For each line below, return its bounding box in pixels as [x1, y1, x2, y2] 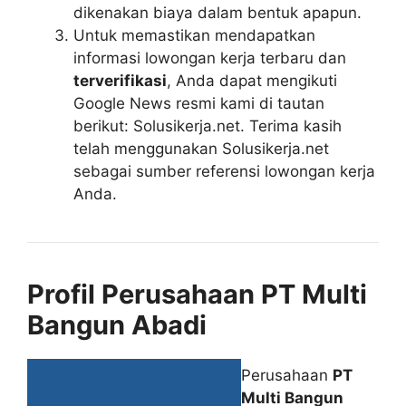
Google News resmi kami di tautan [73, 94, 324, 112]
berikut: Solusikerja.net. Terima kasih [73, 117, 342, 135]
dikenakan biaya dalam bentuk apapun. [73, 4, 362, 22]
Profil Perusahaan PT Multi [27, 278, 367, 310]
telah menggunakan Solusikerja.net [73, 140, 329, 158]
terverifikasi [73, 72, 167, 90]
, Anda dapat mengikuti [167, 72, 337, 90]
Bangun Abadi [27, 309, 207, 341]
